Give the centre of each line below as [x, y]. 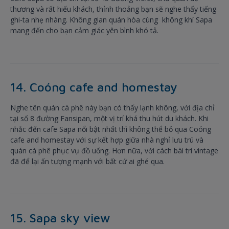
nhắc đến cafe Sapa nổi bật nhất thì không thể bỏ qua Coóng [111, 129]
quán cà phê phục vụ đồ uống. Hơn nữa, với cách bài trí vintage [114, 151]
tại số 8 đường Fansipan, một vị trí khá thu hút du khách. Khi [109, 119]
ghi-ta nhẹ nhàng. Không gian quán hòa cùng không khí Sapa [111, 20]
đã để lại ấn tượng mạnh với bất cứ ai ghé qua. [87, 162]
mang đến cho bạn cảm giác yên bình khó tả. [85, 31]
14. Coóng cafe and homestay [94, 87]
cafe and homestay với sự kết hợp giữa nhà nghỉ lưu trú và [107, 140]
